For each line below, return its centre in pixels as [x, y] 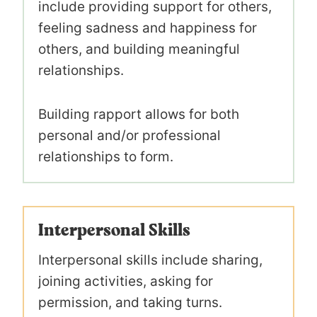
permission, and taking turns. [130, 302]
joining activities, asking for [126, 281]
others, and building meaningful [139, 49]
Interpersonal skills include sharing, [150, 260]
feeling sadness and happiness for [148, 28]
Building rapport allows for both [139, 114]
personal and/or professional [129, 135]
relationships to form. [108, 156]
